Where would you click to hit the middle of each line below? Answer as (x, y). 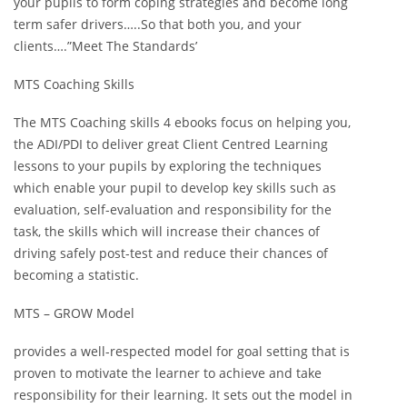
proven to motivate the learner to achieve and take (168, 373)
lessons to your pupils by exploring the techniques (168, 166)
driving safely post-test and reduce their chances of (171, 253)
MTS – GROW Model (74, 313)
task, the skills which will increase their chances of (167, 232)
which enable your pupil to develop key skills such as (175, 188)
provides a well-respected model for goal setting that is (182, 352)
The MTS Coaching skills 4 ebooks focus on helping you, (182, 123)
